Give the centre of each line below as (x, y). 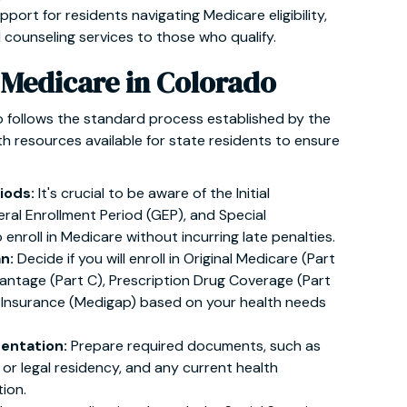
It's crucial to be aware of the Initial (152, 193)
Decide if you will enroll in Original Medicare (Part (176, 258)
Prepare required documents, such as (194, 346)
